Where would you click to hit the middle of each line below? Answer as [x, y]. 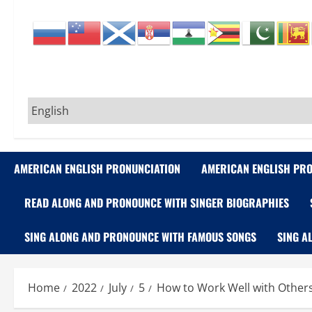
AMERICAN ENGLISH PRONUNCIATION [97, 169]
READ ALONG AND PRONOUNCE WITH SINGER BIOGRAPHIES [157, 203]
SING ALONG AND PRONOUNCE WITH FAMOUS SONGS [140, 237]
